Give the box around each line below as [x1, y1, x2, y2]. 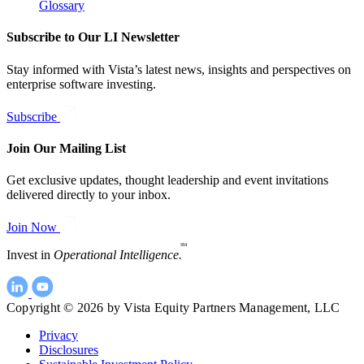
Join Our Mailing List [6, 141, 126, 155]
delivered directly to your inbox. [6, 188, 171, 202]
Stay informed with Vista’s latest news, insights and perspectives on [6, 62, 351, 76]
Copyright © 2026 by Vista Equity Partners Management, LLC [6, 301, 340, 315]
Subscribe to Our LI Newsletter [6, 30, 180, 45]
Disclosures [39, 343, 98, 357]
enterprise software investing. [6, 76, 156, 91]
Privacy [39, 328, 78, 343]
